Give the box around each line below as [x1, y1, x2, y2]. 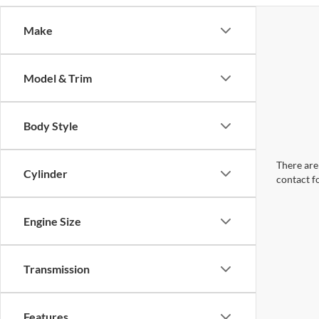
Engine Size [23, 214, 81, 228]
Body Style [23, 119, 78, 132]
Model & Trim [23, 71, 92, 85]
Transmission [23, 262, 90, 276]
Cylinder [23, 167, 68, 180]
